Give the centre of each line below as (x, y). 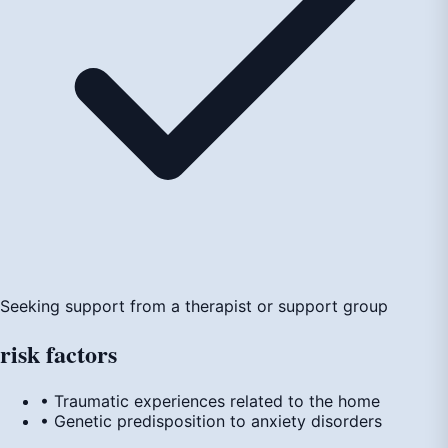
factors (81, 354)
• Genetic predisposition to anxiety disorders (211, 421)
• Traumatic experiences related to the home (210, 401)
